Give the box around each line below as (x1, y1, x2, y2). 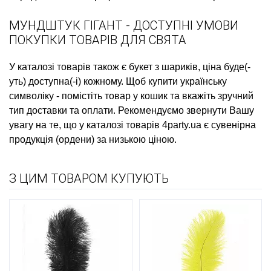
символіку (9, 90, 54, 101)
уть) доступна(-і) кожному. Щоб (9, 76, 148, 87)
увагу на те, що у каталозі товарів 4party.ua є (9, 119, 211, 130)
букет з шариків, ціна (129, 61, 221, 72)
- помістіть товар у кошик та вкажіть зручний (54, 90, 253, 101)
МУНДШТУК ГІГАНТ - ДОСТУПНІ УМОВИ (9, 18, 238, 33)
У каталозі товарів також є (9, 61, 129, 72)
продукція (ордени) (9, 134, 94, 145)
